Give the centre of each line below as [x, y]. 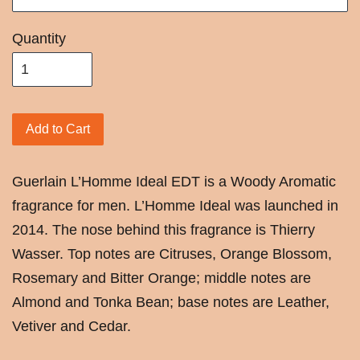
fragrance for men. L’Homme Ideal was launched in [175, 205]
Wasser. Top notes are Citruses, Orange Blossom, [172, 254]
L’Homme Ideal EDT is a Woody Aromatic [203, 181]
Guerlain [41, 181]
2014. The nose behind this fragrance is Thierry [164, 229]
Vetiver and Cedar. [72, 326]
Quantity [39, 38]
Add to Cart [58, 129]
